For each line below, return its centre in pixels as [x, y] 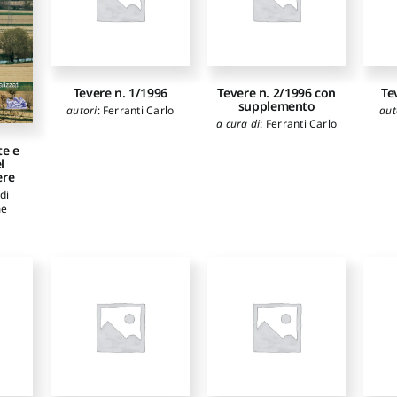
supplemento [276, 106]
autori [82, 111]
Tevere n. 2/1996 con [277, 93]
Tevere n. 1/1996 [120, 93]
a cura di [238, 124]
